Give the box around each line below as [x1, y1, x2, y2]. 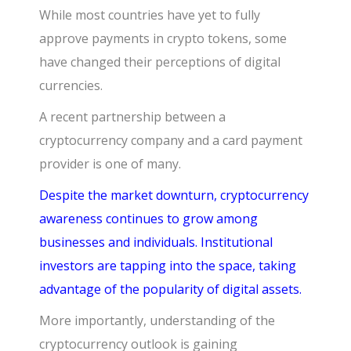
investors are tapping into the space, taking [39, 257, 297, 275]
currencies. [39, 77, 107, 95]
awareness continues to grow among [39, 210, 259, 228]
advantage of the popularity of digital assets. [39, 280, 302, 299]
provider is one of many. [39, 155, 185, 173]
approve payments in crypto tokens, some [39, 30, 288, 48]
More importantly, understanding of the [39, 312, 276, 330]
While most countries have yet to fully [39, 6, 261, 24]
